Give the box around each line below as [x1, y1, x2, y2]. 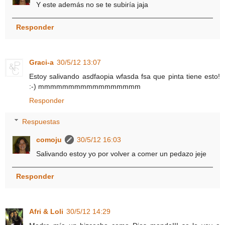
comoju [36, 135, 62, 144]
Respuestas [22, 117, 60, 126]
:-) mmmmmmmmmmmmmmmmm [29, 82, 141, 90]
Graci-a [29, 58, 54, 66]
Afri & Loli [29, 207, 63, 215]
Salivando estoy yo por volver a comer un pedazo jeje [36, 149, 207, 158]
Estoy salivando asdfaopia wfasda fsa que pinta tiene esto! [29, 72, 220, 80]
